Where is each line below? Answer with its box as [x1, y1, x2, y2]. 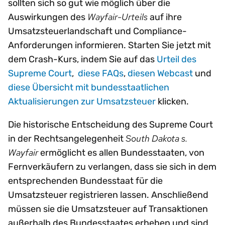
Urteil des [157, 53, 196, 65]
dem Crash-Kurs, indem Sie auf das [8, 53, 157, 65]
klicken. [156, 95, 189, 107]
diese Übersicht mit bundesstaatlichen [8, 81, 169, 93]
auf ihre [148, 11, 182, 23]
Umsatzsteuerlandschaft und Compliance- [8, 25, 187, 37]
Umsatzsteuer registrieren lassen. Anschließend [8, 189, 208, 200]
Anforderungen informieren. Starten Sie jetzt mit [8, 39, 211, 51]
